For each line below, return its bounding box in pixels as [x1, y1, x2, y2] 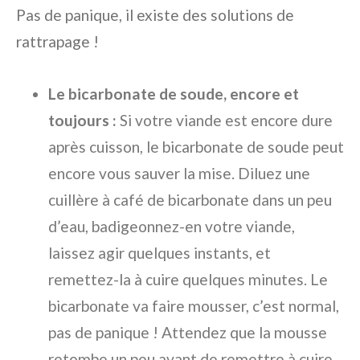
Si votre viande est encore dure [117, 111, 333, 130]
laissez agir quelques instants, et [48, 243, 271, 263]
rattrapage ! [16, 32, 99, 51]
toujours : [48, 111, 117, 130]
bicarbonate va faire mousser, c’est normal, [48, 297, 339, 316]
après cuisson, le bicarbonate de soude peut [48, 137, 344, 157]
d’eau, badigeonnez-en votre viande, [48, 217, 295, 236]
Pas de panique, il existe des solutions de [16, 6, 294, 25]
